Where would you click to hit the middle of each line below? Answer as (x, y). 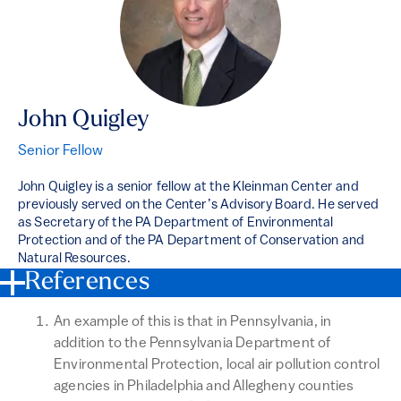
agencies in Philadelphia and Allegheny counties (204, 386)
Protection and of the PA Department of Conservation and (192, 241)
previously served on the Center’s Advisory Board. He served (198, 205)
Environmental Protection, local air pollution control (217, 365)
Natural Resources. (74, 259)
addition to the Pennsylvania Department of (192, 343)
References (88, 282)
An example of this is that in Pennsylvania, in (193, 322)
